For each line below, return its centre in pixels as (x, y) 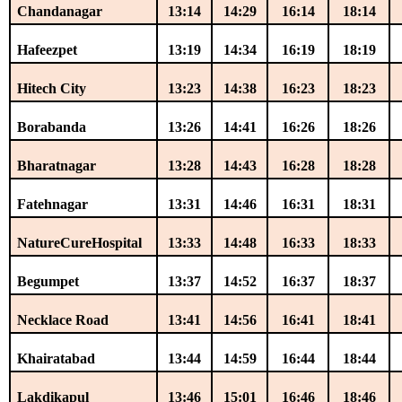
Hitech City (52, 88)
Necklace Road (63, 319)
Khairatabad (57, 358)
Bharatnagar (57, 165)
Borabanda (52, 127)
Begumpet (48, 281)
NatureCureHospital (80, 242)
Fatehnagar (53, 204)
